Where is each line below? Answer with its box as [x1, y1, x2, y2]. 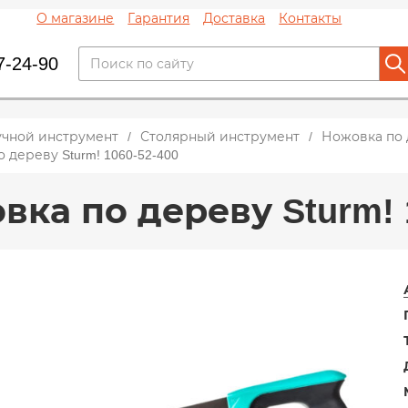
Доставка [203, 11, 266, 25]
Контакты [279, 11, 342, 25]
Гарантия [127, 11, 190, 25]
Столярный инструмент [140, 129, 300, 144]
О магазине [36, 11, 115, 25]
